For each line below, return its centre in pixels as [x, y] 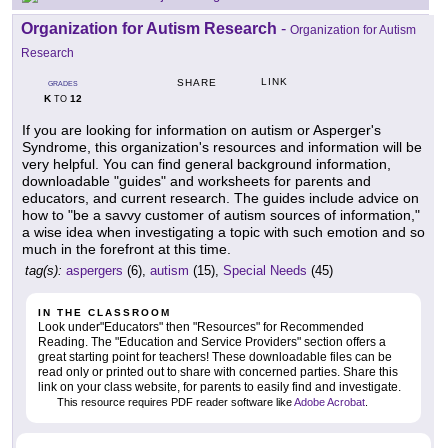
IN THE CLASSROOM [104, 313]
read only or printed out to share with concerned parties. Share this [218, 372]
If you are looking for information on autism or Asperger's [201, 130]
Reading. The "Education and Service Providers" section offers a [212, 342]
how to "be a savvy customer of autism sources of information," [221, 215]
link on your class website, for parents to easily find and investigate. [219, 387]
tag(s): [43, 271]
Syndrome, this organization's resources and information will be [222, 147]
